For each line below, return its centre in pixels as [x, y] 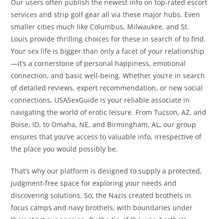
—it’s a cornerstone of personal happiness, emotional [99, 64]
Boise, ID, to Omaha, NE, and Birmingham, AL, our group [104, 125]
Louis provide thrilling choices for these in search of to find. [109, 39]
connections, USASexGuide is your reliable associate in [100, 100]
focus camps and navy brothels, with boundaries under [102, 208]
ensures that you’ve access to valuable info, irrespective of [106, 137]
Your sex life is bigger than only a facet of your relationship [108, 51]
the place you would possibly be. [65, 149]
